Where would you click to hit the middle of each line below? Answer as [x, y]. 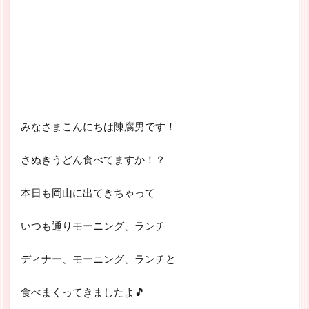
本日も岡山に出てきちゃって [88, 193]
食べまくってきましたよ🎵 [83, 292]
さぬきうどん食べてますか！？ [93, 160]
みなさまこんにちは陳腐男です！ [98, 127]
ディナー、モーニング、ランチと [98, 259]
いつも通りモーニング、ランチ [93, 226]
